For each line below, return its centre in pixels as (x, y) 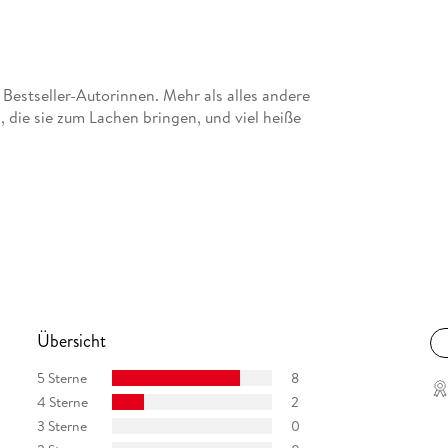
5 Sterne (61, 377)
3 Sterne (61, 425)
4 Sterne (62, 401)
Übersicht (71, 341)
